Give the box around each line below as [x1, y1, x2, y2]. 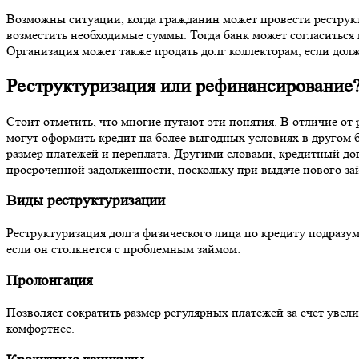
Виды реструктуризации [6, 192, 165, 210]
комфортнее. [6, 321, 75, 337]
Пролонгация [6, 272, 93, 289]
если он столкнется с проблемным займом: [6, 240, 240, 256]
